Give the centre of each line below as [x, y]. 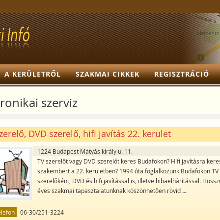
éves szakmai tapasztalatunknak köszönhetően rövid [110, 190]
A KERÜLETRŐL [32, 74]
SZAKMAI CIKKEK [107, 74]
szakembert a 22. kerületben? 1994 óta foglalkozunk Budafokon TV [128, 171]
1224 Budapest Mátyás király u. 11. [85, 151]
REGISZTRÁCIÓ [181, 74]
